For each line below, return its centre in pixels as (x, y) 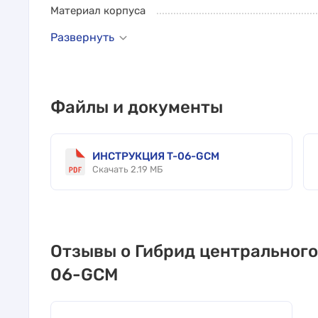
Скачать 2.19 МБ (127, 169)
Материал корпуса (98, 11)
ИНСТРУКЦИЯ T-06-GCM (156, 156)
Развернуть (82, 37)
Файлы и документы (137, 107)
